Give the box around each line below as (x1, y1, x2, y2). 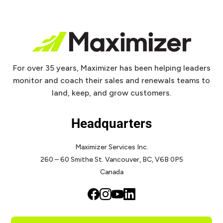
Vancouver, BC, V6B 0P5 (103, 155, 183, 164)
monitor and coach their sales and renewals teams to (13, 76, 210, 85)
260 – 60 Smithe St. (40, 155, 104, 164)
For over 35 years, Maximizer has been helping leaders (12, 63, 211, 73)
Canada (100, 168, 123, 176)
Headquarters (71, 116, 152, 131)
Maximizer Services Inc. (75, 143, 148, 151)
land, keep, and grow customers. (52, 88, 171, 98)
